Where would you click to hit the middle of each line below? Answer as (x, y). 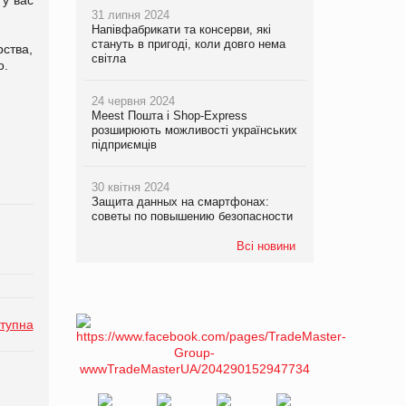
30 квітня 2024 (130, 187)
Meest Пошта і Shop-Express (169, 115)
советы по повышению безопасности (192, 216)
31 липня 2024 (130, 14)
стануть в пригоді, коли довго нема (188, 43)
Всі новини (266, 246)
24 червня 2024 (133, 101)
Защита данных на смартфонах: (180, 201)
